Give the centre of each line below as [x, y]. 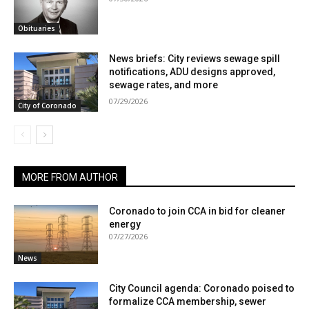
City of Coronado [47, 106]
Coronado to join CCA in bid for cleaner [198, 211]
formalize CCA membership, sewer [188, 301]
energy [125, 225]
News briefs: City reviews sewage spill [195, 59]
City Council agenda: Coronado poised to [202, 288]
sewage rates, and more [164, 85]
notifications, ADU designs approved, [192, 72]
